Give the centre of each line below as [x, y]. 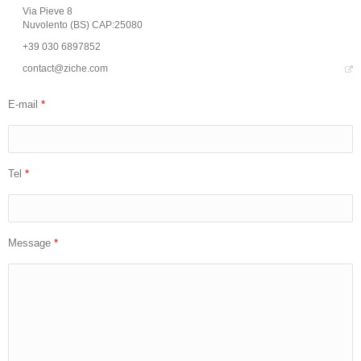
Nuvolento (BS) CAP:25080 [83, 25]
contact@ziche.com [65, 68]
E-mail [25, 104]
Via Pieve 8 [48, 11]
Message [31, 243]
